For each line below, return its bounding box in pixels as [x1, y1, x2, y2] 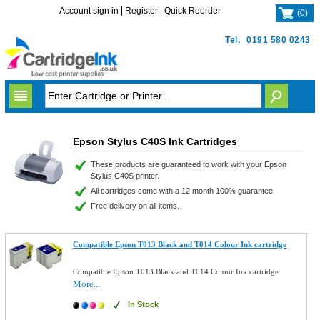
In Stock [128, 300, 159, 309]
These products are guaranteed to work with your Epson [90, 160, 286, 169]
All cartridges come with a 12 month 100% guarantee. [90, 186, 275, 195]
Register [125, 6, 159, 16]
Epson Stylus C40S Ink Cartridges [72, 136, 237, 147]
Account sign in [59, 6, 119, 16]
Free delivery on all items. [90, 201, 179, 210]
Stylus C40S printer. [90, 171, 159, 180]
